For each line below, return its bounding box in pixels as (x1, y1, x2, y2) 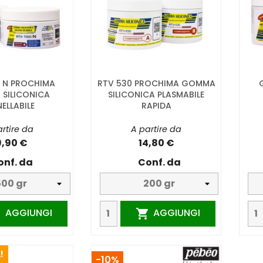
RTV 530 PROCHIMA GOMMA (97, 77, 215, 89)
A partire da (131, 123, 181, 135)
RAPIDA (141, 99, 171, 112)
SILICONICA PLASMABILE (108, 88, 204, 100)
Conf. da (137, 155, 181, 169)
